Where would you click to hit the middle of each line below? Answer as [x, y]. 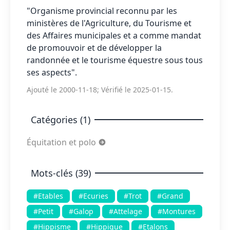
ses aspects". [52, 72]
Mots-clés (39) [61, 173]
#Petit [43, 211]
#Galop [81, 211]
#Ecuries [93, 196]
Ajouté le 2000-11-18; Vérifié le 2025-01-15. [100, 90]
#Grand [170, 196]
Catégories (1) [61, 120]
